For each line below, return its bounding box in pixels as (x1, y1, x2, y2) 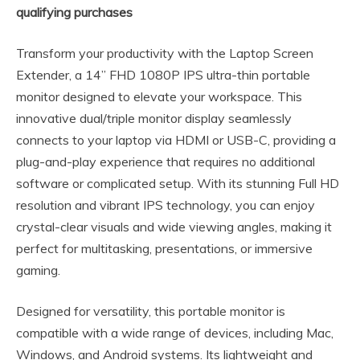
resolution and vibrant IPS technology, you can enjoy (16, 196, 315, 213)
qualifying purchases (16, 3, 133, 20)
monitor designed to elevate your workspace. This (16, 88, 302, 104)
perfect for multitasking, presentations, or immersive (16, 239, 313, 256)
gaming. (16, 261, 60, 278)
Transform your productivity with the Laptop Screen (16, 44, 313, 61)
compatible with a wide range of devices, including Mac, (16, 324, 333, 341)
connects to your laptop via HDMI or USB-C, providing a (16, 131, 336, 148)
